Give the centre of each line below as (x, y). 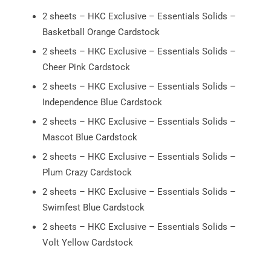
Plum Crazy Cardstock (87, 172)
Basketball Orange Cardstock (101, 32)
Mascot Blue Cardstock (90, 137)
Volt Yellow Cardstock (88, 242)
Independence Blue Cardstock (102, 102)
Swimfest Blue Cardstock (93, 207)
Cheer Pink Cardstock (86, 67)
